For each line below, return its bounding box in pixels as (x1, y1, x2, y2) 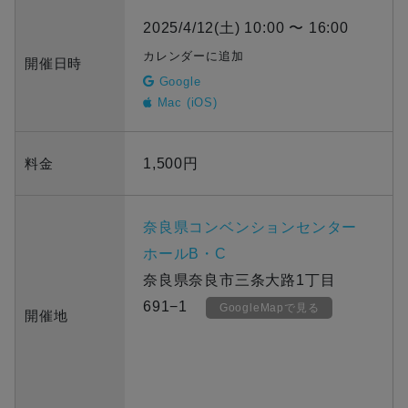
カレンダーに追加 (143, 49, 244, 64)
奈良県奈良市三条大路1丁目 (143, 272, 336, 289)
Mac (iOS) (152, 96, 218, 110)
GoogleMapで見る (219, 301, 320, 315)
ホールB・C (143, 246, 227, 262)
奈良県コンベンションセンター (143, 219, 358, 236)
